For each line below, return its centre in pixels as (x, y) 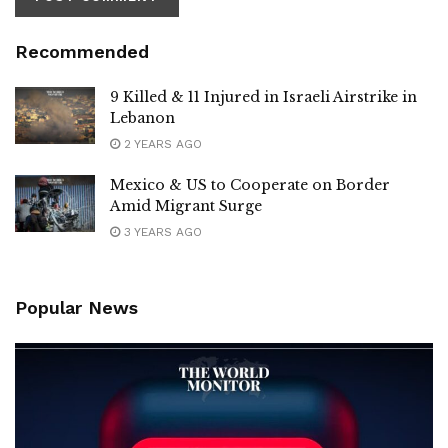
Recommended (82, 51)
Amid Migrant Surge (186, 205)
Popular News (76, 307)
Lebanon (142, 117)
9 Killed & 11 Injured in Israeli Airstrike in (263, 96)
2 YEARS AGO (161, 143)
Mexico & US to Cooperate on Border (250, 184)
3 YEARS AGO (161, 231)
